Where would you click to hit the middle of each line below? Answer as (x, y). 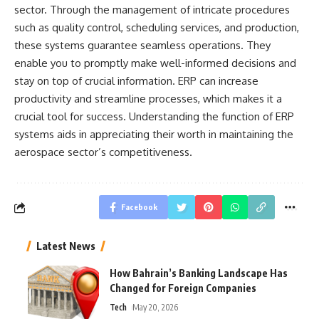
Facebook (139, 207)
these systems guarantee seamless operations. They (142, 46)
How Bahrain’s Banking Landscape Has (199, 273)
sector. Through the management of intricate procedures (152, 10)
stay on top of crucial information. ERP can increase (136, 81)
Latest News (66, 246)
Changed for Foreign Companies (183, 288)
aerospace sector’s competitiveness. (103, 152)
